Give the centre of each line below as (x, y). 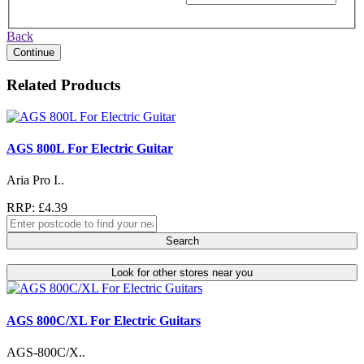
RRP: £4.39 (37, 208)
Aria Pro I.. (35, 180)
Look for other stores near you (182, 273)
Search (182, 241)
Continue (34, 53)
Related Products (63, 85)
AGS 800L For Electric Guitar (90, 149)
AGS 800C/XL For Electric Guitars (104, 320)
